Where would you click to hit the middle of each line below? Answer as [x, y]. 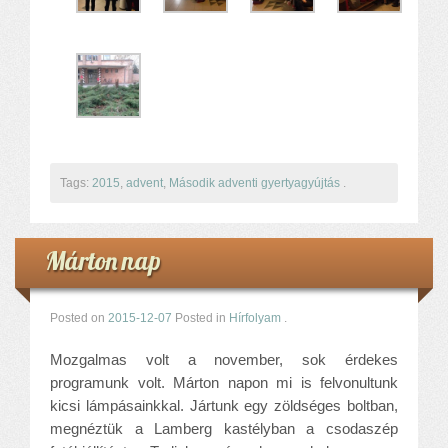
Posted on [79, 317]
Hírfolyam [255, 317]
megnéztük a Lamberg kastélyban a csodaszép [224, 428]
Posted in [202, 317]
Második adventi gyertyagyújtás [254, 182]
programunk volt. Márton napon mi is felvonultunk [224, 382]
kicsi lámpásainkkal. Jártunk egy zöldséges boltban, [224, 405]
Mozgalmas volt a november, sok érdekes [224, 359]
